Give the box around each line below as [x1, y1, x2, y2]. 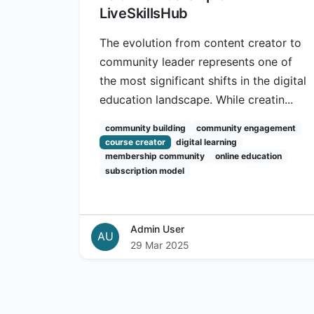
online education [215, 151, 282, 162]
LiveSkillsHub [100, 5, 189, 22]
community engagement [196, 122, 296, 133]
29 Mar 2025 [130, 238, 189, 251]
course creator [104, 136, 165, 147]
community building [104, 122, 186, 133]
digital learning [176, 136, 238, 147]
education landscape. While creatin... [100, 93, 293, 107]
